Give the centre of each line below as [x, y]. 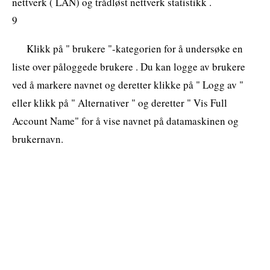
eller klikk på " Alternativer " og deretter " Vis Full [120, 102]
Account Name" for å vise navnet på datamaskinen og [125, 121]
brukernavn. [38, 139]
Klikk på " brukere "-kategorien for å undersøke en [135, 48]
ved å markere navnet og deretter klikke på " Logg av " [128, 84]
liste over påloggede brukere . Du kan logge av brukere [129, 66]
